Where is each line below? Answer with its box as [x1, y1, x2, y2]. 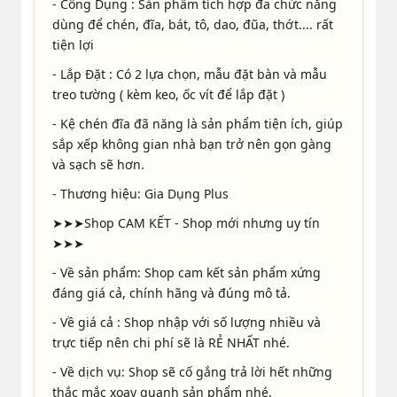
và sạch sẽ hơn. [51, 156, 144, 174]
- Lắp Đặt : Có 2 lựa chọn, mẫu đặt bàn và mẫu [51, 66, 327, 83]
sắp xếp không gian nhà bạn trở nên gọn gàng [51, 136, 331, 153]
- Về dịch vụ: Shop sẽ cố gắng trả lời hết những [51, 363, 332, 381]
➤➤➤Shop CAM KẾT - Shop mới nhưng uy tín [51, 214, 320, 232]
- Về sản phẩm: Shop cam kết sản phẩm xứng [51, 264, 321, 282]
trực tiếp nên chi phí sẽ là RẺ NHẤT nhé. [51, 334, 290, 352]
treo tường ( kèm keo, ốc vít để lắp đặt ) [51, 86, 284, 104]
